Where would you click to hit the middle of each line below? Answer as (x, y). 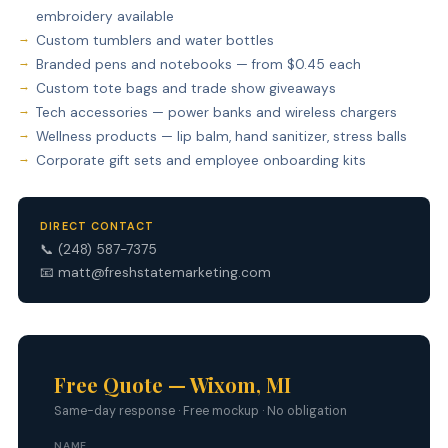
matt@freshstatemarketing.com (165, 272)
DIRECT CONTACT (97, 225)
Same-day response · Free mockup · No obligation (200, 410)
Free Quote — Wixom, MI (172, 384)
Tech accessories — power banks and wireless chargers (216, 112)
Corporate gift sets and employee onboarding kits (200, 160)
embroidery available (104, 16)
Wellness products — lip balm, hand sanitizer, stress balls (221, 136)
